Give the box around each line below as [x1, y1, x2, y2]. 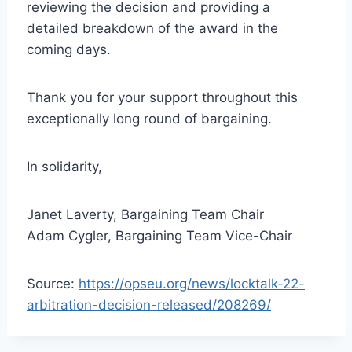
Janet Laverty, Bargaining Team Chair [27, 207, 264, 223]
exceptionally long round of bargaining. [27, 111, 272, 127]
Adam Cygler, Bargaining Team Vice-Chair [27, 228, 292, 244]
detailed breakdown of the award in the [27, 20, 278, 37]
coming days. [27, 42, 111, 58]
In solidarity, [27, 159, 102, 175]
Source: [27, 276, 79, 292]
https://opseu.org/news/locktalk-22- [79, 276, 305, 292]
